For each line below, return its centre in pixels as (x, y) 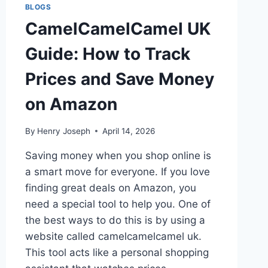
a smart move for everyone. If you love (117, 171)
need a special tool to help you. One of (118, 204)
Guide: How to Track (107, 54)
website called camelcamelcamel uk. (113, 236)
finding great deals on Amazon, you (110, 188)
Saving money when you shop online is (118, 155)
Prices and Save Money (119, 79)
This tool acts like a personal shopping (117, 252)
